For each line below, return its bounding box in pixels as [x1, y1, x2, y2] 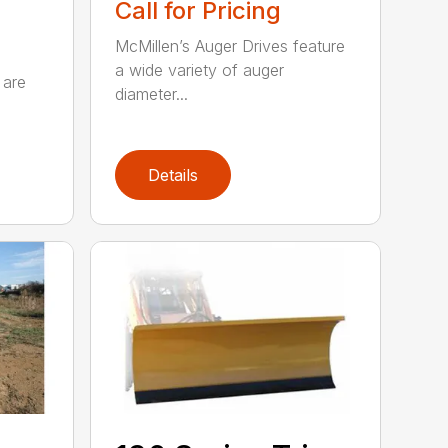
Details [148, 164, 199, 185]
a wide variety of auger [115, 59, 285, 80]
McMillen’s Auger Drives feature [115, 35, 346, 56]
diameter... [115, 83, 189, 104]
